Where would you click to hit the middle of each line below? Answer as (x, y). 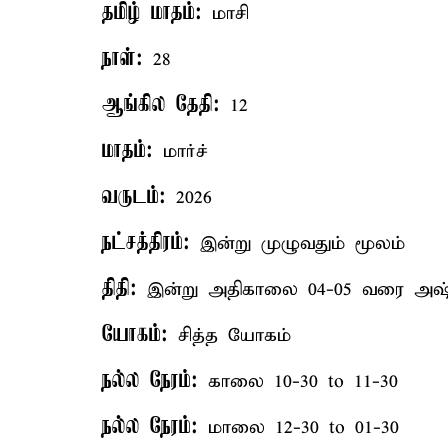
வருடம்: (134, 197)
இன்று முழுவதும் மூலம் (297, 243)
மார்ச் (180, 151)
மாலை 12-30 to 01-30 (298, 427)
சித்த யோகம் (229, 335)
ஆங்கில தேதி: (161, 105)
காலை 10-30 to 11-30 (298, 381)
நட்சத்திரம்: (146, 243)
